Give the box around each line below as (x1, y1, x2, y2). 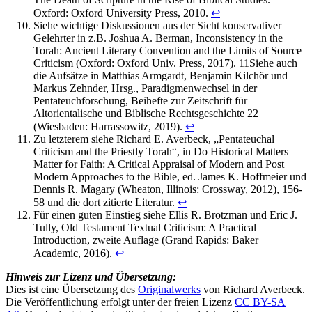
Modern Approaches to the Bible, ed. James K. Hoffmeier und (33, 171, 306, 183)
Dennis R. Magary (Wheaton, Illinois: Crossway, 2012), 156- (33, 183, 302, 196)
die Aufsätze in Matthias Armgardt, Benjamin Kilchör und (33, 70, 288, 82)
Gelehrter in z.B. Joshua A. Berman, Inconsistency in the (33, 32, 283, 45)
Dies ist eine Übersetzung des (6, 283, 138, 296)
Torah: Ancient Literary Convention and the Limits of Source (33, 45, 302, 57)
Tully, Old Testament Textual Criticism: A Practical (33, 221, 256, 234)
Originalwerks (138, 283, 201, 296)
